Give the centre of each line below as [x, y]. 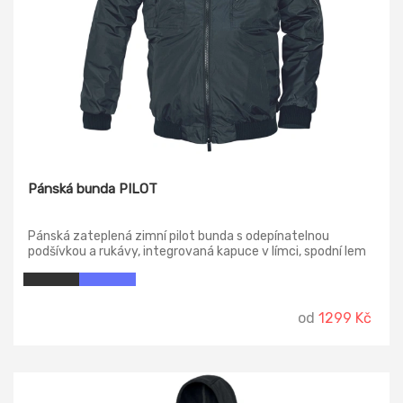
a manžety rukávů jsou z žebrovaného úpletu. [159, 266]
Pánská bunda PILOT [93, 188]
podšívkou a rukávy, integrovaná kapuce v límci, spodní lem [197, 251]
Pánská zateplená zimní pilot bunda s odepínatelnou [179, 236]
